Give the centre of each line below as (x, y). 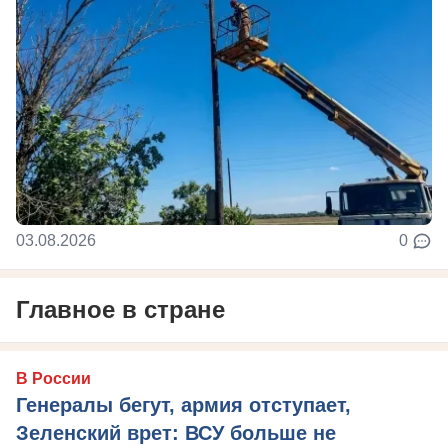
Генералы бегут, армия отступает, (183, 405)
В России (53, 379)
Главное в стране (120, 310)
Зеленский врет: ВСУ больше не (176, 433)
